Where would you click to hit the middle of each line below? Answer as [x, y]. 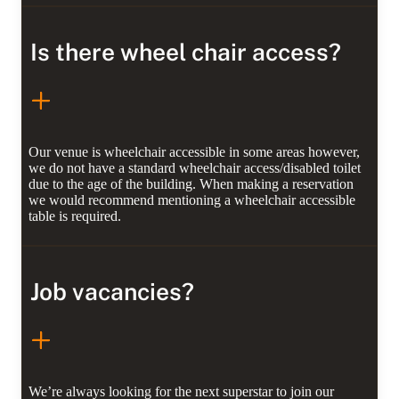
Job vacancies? [112, 292]
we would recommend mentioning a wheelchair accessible [192, 200]
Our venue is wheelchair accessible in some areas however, [195, 152]
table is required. [75, 216]
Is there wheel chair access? [185, 53]
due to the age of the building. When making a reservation [191, 184]
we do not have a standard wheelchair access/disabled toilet [195, 168]
